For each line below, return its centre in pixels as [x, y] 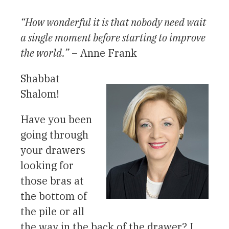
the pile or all [52, 211]
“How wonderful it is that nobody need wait [113, 22]
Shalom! [40, 94]
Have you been [56, 119]
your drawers [53, 150]
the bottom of [54, 196]
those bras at [52, 180]
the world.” [45, 53]
